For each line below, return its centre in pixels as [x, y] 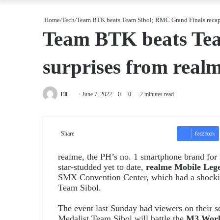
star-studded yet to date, [101, 167]
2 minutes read [156, 94]
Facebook [205, 133]
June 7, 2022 [97, 94]
